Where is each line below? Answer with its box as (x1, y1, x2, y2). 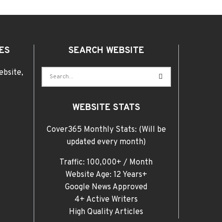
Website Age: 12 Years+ (65, 170, 147, 180)
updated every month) (66, 137, 146, 148)
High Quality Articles (69, 207, 144, 218)
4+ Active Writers (74, 195, 138, 205)
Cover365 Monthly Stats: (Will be (46, 125, 166, 135)
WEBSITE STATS (72, 102, 140, 114)
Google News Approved (65, 182, 148, 193)
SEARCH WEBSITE (68, 45, 144, 57)
